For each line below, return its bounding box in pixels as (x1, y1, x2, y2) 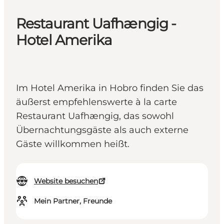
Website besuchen (34, 176, 98, 186)
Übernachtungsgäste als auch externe (16, 124, 188, 136)
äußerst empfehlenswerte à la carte (16, 96, 177, 108)
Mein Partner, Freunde (34, 196, 112, 206)
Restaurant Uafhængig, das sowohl (16, 110, 174, 122)
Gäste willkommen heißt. (16, 138, 129, 150)
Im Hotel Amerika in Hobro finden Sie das (16, 82, 203, 94)
